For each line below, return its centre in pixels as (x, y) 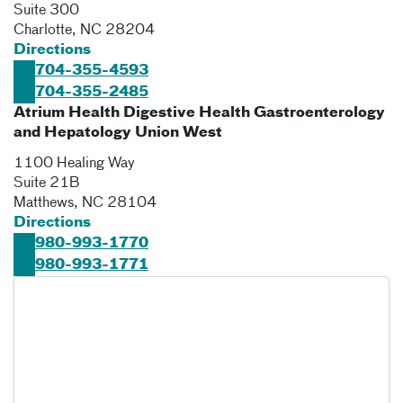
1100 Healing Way (74, 164)
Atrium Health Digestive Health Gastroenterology (199, 113)
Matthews (44, 203)
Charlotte (43, 31)
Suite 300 (46, 11)
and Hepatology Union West (118, 133)
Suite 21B (46, 184)
